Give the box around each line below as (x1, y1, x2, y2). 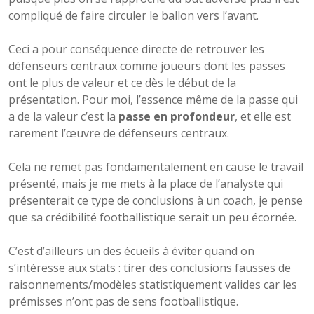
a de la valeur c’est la (8, 108, 118, 124)
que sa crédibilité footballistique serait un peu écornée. (8, 209, 296, 225)
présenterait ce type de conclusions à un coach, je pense (8, 192, 303, 208)
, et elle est (235, 108, 291, 124)
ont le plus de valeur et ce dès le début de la (8, 74, 236, 90)
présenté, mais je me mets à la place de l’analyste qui (8, 175, 283, 191)
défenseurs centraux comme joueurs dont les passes (8, 57, 285, 74)
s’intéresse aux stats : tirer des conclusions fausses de (8, 259, 291, 275)
